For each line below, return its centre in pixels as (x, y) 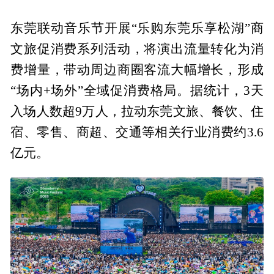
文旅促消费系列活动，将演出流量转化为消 (137, 49)
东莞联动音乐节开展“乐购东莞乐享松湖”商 (137, 28)
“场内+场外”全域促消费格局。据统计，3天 (137, 90)
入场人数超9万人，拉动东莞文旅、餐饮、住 (137, 111)
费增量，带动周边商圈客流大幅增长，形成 (137, 69)
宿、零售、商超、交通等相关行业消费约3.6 (137, 132)
